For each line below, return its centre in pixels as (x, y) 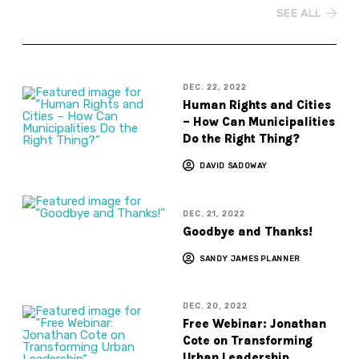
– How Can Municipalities (258, 122)
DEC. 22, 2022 (215, 87)
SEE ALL (298, 13)
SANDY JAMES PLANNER (250, 258)
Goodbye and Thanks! (247, 231)
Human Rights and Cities (256, 105)
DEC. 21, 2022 (214, 213)
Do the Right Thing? (241, 139)
